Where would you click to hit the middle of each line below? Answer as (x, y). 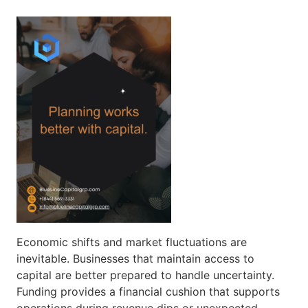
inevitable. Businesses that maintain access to (135, 258)
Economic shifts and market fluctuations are (132, 242)
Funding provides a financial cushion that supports (148, 291)
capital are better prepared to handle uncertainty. (145, 275)
